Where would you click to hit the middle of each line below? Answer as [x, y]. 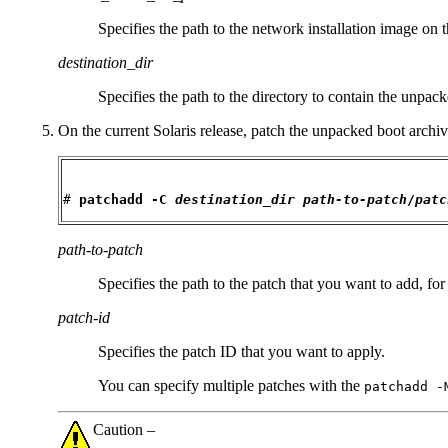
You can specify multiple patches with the [231, 385]
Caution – [124, 429]
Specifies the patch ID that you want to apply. [241, 351]
